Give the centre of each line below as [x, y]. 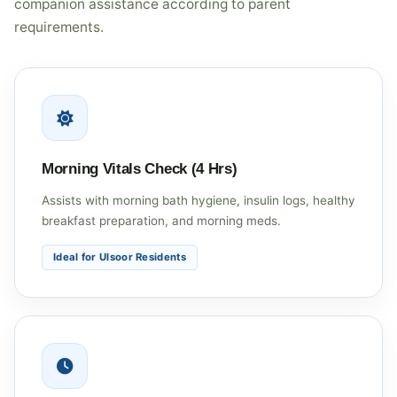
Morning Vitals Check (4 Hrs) [140, 168]
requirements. [59, 27]
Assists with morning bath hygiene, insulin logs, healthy [198, 200]
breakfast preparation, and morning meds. [161, 220]
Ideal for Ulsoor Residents [120, 257]
